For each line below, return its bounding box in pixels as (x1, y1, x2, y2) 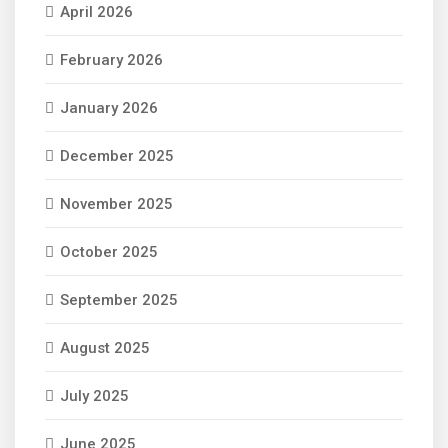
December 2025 (60, 147, 174, 165)
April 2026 (60, 3, 133, 21)
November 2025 (60, 195, 173, 213)
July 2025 (60, 387, 129, 405)
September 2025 (60, 291, 178, 309)
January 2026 (60, 99, 158, 117)
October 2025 (60, 243, 158, 261)
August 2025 (60, 339, 150, 357)
